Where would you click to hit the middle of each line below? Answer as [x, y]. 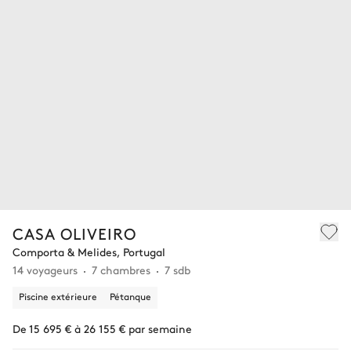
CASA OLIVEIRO [74, 233]
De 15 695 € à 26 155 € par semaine [102, 329]
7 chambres [121, 270]
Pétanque [130, 297]
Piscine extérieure [58, 297]
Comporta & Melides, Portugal [89, 252]
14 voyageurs [45, 270]
